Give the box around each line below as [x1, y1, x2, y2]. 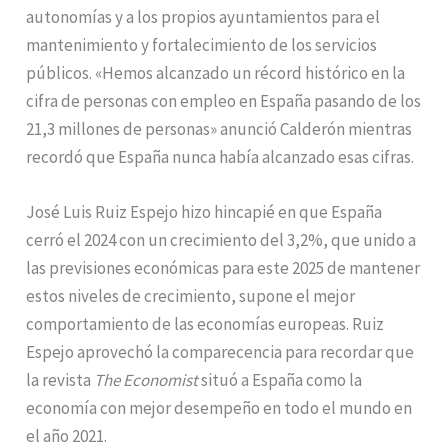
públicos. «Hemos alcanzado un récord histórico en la [26, 61, 406, 84]
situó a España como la [198, 368, 363, 391]
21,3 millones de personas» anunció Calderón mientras [26, 117, 413, 140]
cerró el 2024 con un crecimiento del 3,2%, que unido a [26, 228, 417, 251]
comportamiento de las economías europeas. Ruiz [26, 312, 385, 335]
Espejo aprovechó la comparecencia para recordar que [26, 340, 415, 363]
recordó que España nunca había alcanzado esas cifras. [26, 145, 415, 168]
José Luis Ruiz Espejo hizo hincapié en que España [26, 200, 383, 223]
